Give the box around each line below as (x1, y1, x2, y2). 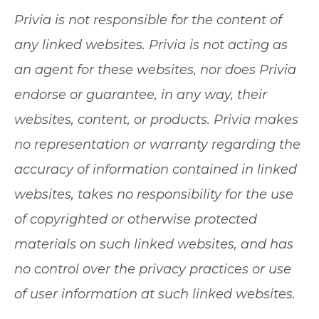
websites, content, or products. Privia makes (14, 112, 298, 127)
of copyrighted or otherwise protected (14, 211, 257, 227)
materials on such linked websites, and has (14, 236, 293, 252)
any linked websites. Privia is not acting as (14, 37, 288, 53)
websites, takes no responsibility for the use (14, 187, 293, 202)
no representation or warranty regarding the (14, 137, 300, 152)
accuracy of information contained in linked (14, 162, 297, 177)
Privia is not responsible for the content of (14, 12, 282, 28)
